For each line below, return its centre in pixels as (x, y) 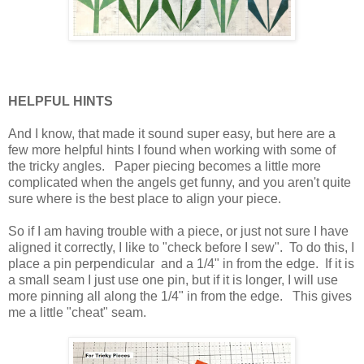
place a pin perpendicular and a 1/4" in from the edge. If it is (181, 263)
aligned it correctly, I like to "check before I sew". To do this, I (181, 247)
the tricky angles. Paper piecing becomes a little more (165, 166)
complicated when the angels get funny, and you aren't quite (180, 182)
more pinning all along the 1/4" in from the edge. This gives (180, 296)
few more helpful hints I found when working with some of (172, 149)
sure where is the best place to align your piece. (145, 198)
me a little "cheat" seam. (79, 312)
